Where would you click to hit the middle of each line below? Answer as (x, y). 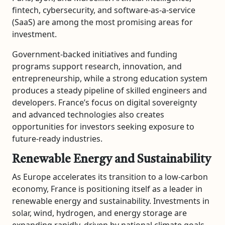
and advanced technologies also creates (88, 114)
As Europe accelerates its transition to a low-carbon (110, 177)
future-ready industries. (57, 138)
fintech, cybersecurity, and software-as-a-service (104, 10)
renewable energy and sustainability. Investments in (111, 201)
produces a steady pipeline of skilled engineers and (109, 90)
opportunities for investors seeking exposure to (103, 126)
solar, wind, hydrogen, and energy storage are (99, 213)
